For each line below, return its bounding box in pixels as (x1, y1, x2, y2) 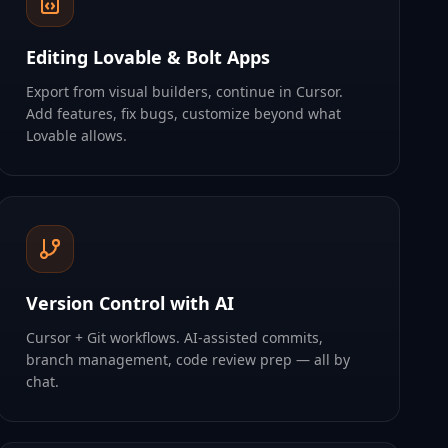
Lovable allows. (26, 126, 128, 145)
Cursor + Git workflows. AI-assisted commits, (26, 328, 324, 347)
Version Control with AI (26, 291, 235, 315)
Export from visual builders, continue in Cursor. (26, 82, 344, 101)
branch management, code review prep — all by (26, 350, 351, 369)
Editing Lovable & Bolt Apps (26, 45, 271, 69)
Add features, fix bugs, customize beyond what (26, 104, 342, 123)
